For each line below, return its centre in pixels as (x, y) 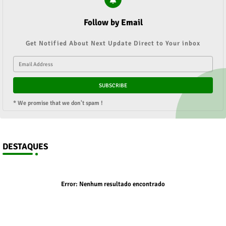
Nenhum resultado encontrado (121, 184)
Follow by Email (113, 22)
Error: (69, 184)
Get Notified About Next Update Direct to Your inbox (113, 43)
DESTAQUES (25, 147)
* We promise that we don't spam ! (58, 103)
